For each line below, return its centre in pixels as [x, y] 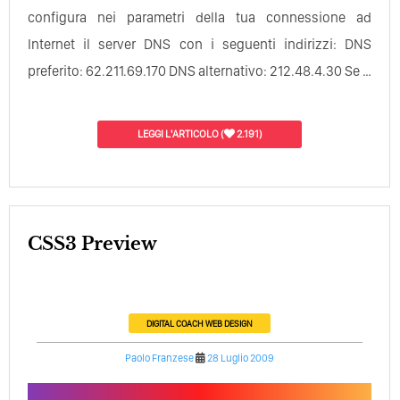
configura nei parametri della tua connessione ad [200, 17]
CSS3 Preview [100, 243]
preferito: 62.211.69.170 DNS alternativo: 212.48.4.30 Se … [200, 71]
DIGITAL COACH [175, 323]
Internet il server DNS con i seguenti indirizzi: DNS [200, 44]
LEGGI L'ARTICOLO [178, 133]
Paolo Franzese [160, 358]
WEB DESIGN [229, 323]
